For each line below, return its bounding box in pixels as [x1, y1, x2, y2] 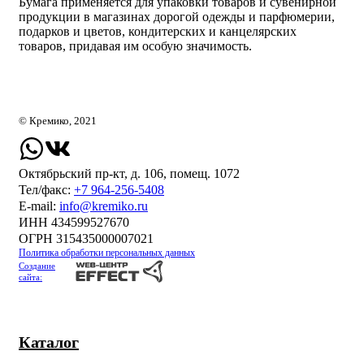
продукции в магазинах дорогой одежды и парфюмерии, [19, 10, 335, 24]
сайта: [19, 272, 42, 283]
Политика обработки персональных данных [19, 247, 195, 259]
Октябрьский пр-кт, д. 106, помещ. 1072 [19, 167, 240, 181]
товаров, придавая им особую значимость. [19, 39, 252, 54]
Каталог [19, 333, 79, 352]
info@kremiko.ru [59, 199, 148, 214]
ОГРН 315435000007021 [19, 232, 154, 246]
